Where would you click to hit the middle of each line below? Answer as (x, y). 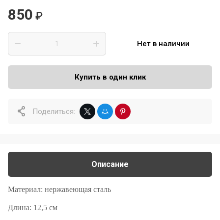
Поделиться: (54, 111)
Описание (110, 164)
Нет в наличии (163, 44)
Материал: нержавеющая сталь (59, 189)
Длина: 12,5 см (33, 207)
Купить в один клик (110, 77)
